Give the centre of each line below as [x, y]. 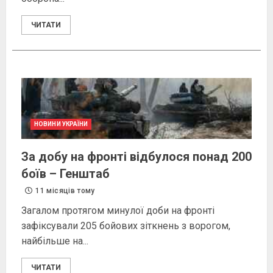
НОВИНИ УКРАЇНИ [61, 124]
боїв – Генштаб [66, 174]
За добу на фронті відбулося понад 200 [136, 157]
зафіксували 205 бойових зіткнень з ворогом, [126, 226]
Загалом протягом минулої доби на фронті [118, 211]
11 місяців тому [64, 191]
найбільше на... [55, 241]
